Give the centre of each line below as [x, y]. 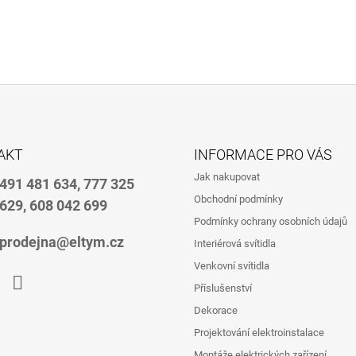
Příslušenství [223, 288]
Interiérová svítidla [235, 243]
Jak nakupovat [227, 176]
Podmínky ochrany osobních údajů [271, 221]
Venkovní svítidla [232, 265]
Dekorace [216, 310]
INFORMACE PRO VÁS [263, 154]
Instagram [39, 308]
